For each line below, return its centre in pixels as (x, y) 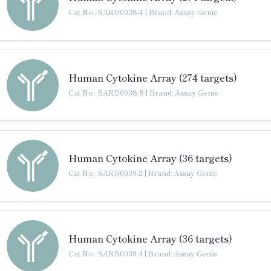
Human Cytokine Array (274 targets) (153, 77)
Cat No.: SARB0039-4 (106, 253)
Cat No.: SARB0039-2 (106, 173)
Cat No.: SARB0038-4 (107, 12)
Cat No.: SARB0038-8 (107, 92)
